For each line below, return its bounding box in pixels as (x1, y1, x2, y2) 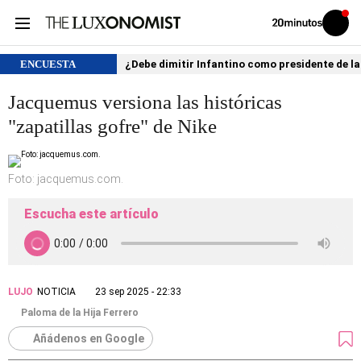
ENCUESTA (20, 58, 78, 70)
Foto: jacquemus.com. (8, 172, 123, 185)
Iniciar (334, 21, 356, 31)
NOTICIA (37, 286, 76, 297)
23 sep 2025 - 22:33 (95, 286, 181, 297)
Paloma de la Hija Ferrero (21, 307, 139, 318)
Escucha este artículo (24, 206, 159, 222)
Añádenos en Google (33, 332, 144, 345)
